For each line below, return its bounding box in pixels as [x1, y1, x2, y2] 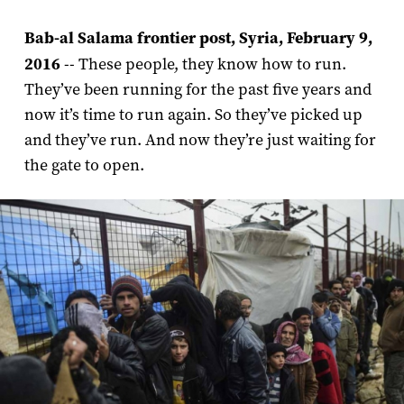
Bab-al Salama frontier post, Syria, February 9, [23, 28, 372, 49]
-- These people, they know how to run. [60, 54, 346, 76]
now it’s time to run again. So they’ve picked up [23, 105, 363, 126]
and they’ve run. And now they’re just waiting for [23, 130, 376, 151]
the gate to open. [23, 155, 144, 177]
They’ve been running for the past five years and [23, 79, 372, 101]
